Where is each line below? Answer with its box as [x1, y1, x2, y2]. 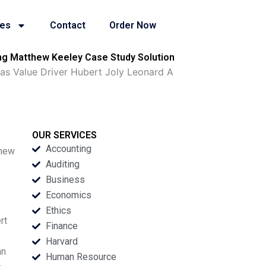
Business [45, 174, 85, 185]
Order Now [109, 20, 157, 31]
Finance [45, 220, 78, 232]
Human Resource [45, 251, 116, 262]
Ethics [45, 205, 71, 216]
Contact [50, 20, 86, 31]
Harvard [45, 236, 78, 247]
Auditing [45, 159, 80, 170]
